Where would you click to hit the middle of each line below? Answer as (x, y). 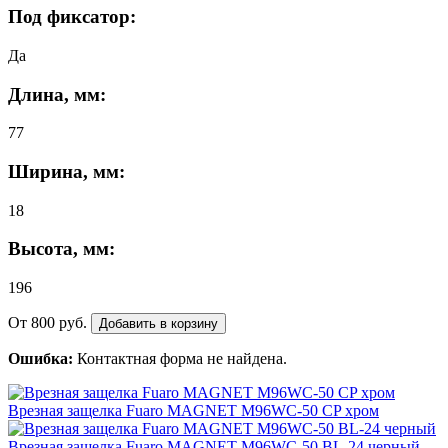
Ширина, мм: (66, 171)
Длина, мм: (57, 94)
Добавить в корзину (158, 324)
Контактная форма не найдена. (180, 359)
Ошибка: (40, 359)
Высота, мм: (61, 249)
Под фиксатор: (72, 17)
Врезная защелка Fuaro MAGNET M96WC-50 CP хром (193, 411)
